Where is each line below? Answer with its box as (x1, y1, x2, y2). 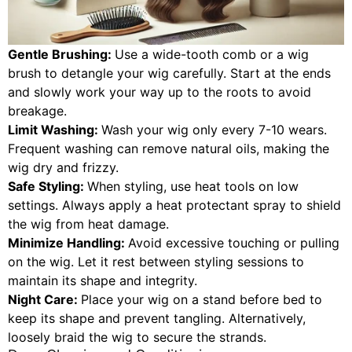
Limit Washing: (8, 122, 101, 138)
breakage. (8, 103, 67, 119)
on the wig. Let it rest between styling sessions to (8, 254, 304, 270)
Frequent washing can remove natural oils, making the (8, 141, 329, 157)
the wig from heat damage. (8, 216, 169, 233)
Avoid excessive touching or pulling (128, 235, 339, 251)
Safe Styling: (8, 178, 87, 195)
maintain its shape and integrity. (8, 273, 197, 289)
